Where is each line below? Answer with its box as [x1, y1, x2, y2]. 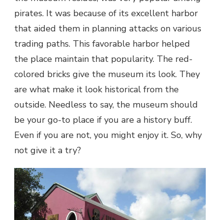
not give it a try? [14, 144, 81, 157]
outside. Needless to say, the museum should [14, 99, 198, 111]
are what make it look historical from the [14, 83, 179, 96]
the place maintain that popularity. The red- [14, 53, 192, 65]
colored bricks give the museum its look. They [14, 68, 200, 81]
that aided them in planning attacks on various [14, 23, 201, 35]
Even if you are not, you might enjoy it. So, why [14, 129, 202, 141]
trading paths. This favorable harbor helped [14, 38, 190, 50]
